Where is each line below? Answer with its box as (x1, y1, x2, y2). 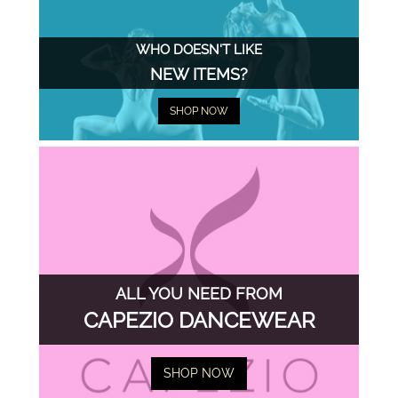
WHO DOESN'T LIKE (136, 41, 262, 58)
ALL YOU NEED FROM (115, 284, 283, 304)
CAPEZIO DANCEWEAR (83, 307, 315, 334)
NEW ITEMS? (150, 64, 248, 84)
